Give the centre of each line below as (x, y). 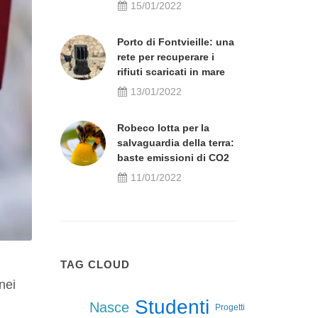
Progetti (230, 307)
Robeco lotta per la (163, 128)
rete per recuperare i (166, 57)
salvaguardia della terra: (176, 143)
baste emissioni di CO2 (173, 158)
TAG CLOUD (95, 264)
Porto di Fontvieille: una (176, 42)
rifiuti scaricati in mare (171, 72)
